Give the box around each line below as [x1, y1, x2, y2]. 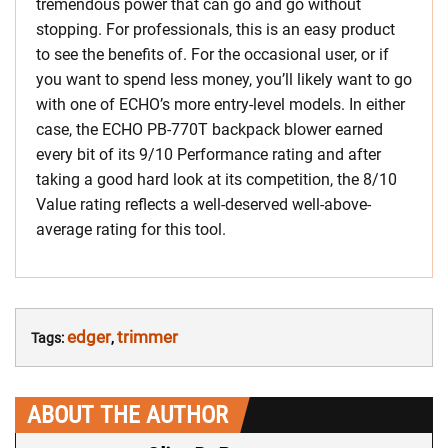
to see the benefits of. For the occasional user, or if [36, 45, 389, 65]
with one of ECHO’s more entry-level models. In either [36, 95, 405, 115]
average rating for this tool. [36, 220, 226, 240]
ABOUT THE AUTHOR [27, 401, 228, 430]
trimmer [117, 327, 178, 348]
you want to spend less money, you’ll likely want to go [36, 70, 412, 90]
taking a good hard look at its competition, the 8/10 [36, 170, 397, 190]
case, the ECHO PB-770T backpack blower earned [36, 120, 383, 140]
